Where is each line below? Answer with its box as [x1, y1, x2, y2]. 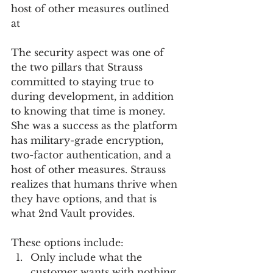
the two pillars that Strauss [11, 61, 146, 73]
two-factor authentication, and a [11, 149, 174, 161]
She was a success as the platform [11, 119, 180, 132]
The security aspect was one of [11, 46, 167, 58]
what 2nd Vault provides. [11, 207, 141, 219]
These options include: [11, 236, 124, 249]
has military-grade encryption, [11, 134, 166, 146]
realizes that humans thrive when [11, 178, 180, 190]
